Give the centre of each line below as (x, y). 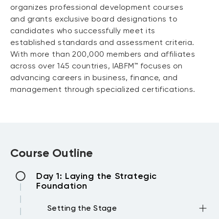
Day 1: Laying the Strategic (97, 176)
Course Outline (52, 153)
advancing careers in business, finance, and (94, 77)
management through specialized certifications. (103, 89)
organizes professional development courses (97, 7)
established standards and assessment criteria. (102, 42)
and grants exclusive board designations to (94, 19)
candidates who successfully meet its (83, 31)
